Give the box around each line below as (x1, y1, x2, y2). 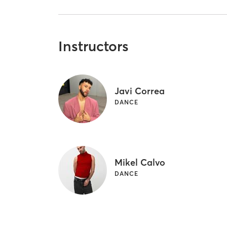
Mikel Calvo (115, 157, 166, 169)
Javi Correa (115, 85, 165, 97)
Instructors (58, 37, 129, 55)
